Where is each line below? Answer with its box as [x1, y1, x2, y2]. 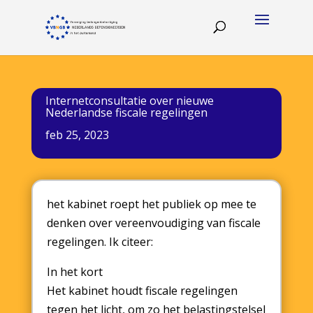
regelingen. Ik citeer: [46, 234, 153, 249]
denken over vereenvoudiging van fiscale [46, 215, 261, 231]
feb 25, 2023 [45, 127, 109, 143]
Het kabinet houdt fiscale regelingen [46, 283, 238, 298]
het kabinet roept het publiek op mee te [46, 196, 256, 212]
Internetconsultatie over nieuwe [45, 93, 214, 108]
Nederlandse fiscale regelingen [45, 105, 208, 120]
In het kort [46, 264, 103, 279]
